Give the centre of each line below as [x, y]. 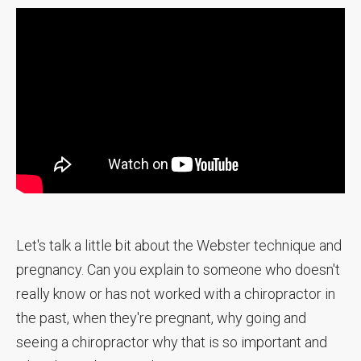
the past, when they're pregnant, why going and [161, 317]
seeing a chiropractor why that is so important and [172, 342]
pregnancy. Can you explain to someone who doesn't [178, 269]
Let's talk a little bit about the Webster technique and [179, 245]
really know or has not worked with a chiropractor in [176, 293]
